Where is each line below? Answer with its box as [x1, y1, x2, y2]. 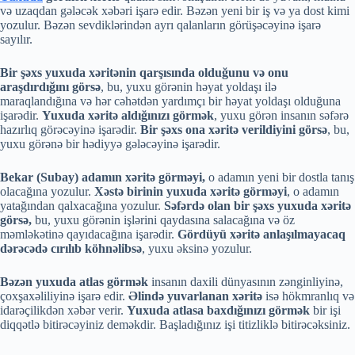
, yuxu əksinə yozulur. [142, 241, 252, 255]
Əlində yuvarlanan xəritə [128, 288, 262, 303]
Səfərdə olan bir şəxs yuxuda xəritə [164, 198, 351, 212]
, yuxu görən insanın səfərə [214, 108, 349, 122]
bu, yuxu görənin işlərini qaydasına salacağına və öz [35, 212, 295, 227]
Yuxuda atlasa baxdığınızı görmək [127, 303, 313, 317]
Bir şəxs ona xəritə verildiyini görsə [140, 122, 327, 136]
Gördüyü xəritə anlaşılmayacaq [177, 227, 345, 241]
